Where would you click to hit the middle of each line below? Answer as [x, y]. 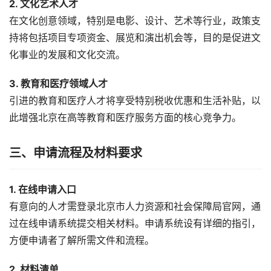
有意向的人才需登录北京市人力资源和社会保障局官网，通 [135, 206]
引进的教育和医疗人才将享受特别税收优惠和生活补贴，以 [135, 100]
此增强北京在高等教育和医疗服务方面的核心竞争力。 [125, 117]
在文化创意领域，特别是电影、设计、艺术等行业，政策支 [135, 21]
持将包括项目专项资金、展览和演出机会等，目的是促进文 [135, 38]
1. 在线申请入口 [43, 189]
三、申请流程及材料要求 [76, 153]
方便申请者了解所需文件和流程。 [82, 240]
